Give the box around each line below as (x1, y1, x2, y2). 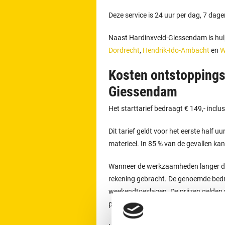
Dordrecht (108, 46, 140, 55)
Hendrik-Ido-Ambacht (143, 46, 209, 55)
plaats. (108, 200, 130, 208)
